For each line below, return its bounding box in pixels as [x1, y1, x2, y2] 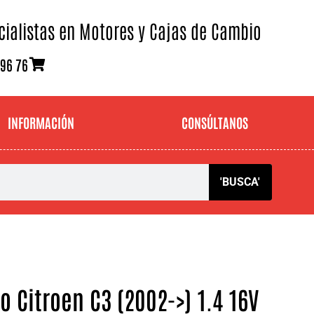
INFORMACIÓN [7, 114, 74, 131]
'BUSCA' [220, 175, 261, 189]
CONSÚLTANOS [182, 114, 249, 131]
